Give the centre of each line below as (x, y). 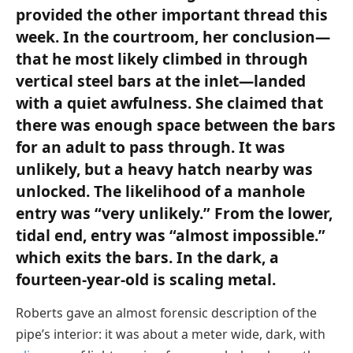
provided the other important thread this (172, 15)
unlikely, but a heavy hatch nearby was (164, 169)
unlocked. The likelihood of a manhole (160, 191)
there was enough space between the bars (176, 125)
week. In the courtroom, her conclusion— (173, 37)
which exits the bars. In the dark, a (147, 258)
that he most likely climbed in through (162, 59)
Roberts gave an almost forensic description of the (166, 312)
